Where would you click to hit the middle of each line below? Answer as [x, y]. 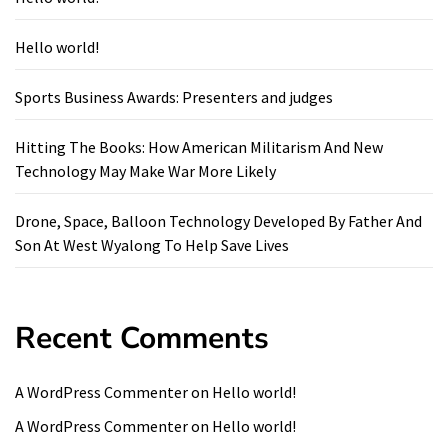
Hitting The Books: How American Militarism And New [199, 147]
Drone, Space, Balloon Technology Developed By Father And [218, 221]
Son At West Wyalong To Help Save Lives [152, 245]
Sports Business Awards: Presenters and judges [174, 97]
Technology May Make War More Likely [145, 171]
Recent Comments [142, 339]
